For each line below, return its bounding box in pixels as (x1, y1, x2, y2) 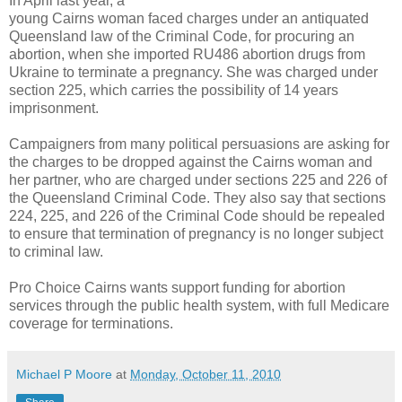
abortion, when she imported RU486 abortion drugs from (9, 46, 365, 62)
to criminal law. (9, 243, 103, 259)
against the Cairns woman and (175, 153, 372, 170)
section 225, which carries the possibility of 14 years (9, 82, 338, 98)
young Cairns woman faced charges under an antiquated (9, 10, 369, 26)
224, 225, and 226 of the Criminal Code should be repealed (9, 207, 385, 223)
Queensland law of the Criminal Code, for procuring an (9, 28, 354, 44)
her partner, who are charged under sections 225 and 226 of (9, 171, 387, 188)
